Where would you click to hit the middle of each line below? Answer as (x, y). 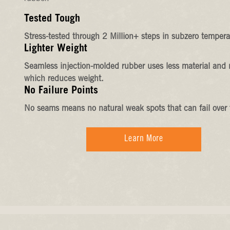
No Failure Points (61, 92)
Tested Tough (52, 20)
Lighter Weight (56, 50)
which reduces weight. (64, 79)
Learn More (144, 139)
